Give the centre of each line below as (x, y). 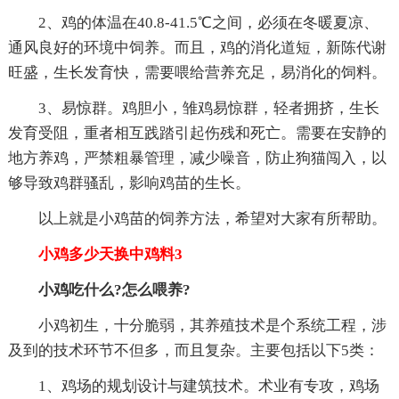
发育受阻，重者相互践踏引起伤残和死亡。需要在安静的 (197, 133)
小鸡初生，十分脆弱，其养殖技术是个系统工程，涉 (212, 325)
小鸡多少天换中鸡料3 (95, 254)
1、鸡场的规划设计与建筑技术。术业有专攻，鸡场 (208, 386)
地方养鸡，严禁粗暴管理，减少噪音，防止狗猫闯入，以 (197, 158)
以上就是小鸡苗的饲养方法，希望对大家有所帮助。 (212, 218)
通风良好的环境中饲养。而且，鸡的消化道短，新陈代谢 (197, 47)
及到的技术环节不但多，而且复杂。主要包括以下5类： (193, 350)
